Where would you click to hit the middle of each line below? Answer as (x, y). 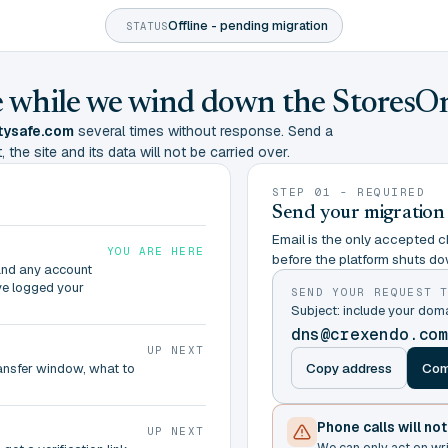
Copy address (348, 368)
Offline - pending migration (248, 25)
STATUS (147, 25)
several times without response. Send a (203, 131)
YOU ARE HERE (155, 251)
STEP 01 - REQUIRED (348, 192)
